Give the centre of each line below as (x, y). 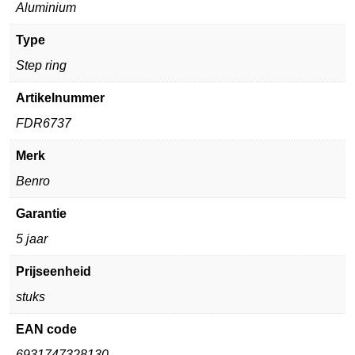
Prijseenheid (53, 271)
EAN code (46, 329)
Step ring (41, 65)
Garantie (41, 213)
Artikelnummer (60, 97)
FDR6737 (44, 123)
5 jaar (32, 239)
